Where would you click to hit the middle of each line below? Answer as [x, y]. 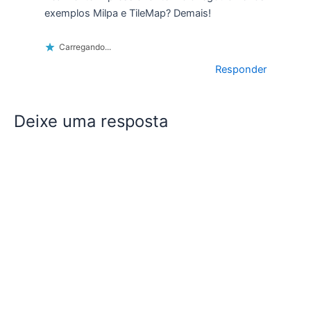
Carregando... [85, 47]
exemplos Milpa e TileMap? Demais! [127, 14]
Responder [241, 69]
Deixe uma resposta [91, 121]
